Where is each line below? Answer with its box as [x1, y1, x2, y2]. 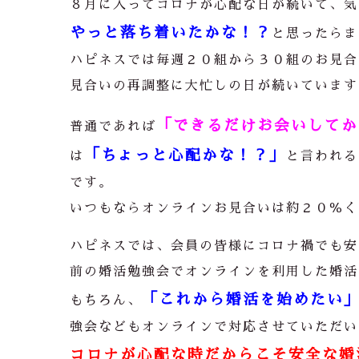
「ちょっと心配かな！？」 [84, 147, 286, 163]
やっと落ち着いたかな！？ [70, 25, 272, 41]
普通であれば [70, 120, 156, 134]
